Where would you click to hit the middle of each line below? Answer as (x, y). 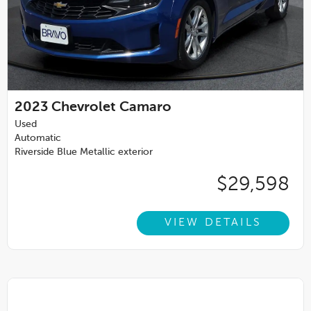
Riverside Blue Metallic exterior (84, 152)
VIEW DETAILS (213, 223)
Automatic (38, 138)
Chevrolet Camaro (111, 107)
